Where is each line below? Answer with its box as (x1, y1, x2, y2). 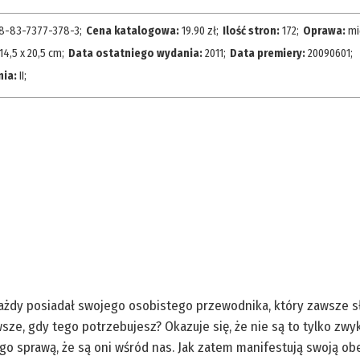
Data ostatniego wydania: (67, 47, 205, 61)
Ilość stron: (222, 24, 282, 39)
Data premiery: (229, 47, 308, 61)
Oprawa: (302, 24, 348, 39)
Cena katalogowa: (85, 24, 182, 39)
